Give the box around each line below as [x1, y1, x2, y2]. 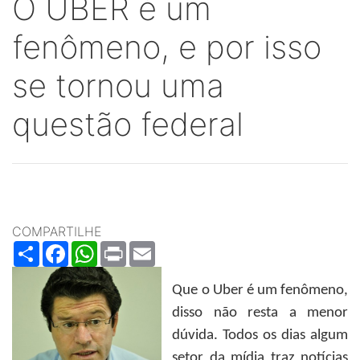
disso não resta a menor [172, 305, 348, 321]
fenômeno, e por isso [12, 27, 321, 67]
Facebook [68, 239, 126, 256]
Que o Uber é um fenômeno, [172, 283, 348, 298]
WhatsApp [97, 239, 157, 256]
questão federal [12, 104, 243, 144]
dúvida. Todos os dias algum [172, 328, 348, 343]
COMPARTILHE [12, 223, 101, 239]
